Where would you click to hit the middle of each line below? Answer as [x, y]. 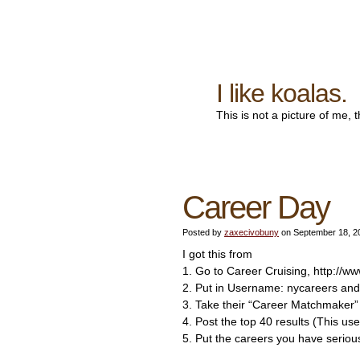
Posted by [203, 232]
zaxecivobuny [252, 232]
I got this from [217, 254]
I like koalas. [282, 93]
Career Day [256, 207]
